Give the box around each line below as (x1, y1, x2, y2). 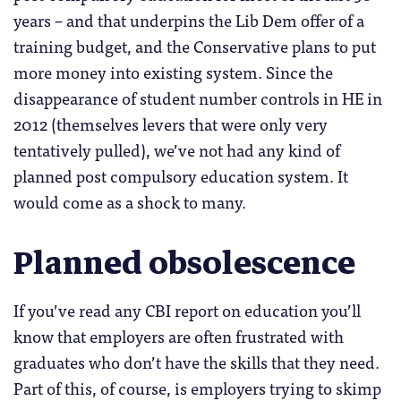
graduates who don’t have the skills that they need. (13, 347, 380, 375)
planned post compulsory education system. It (13, 162, 348, 190)
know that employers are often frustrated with (13, 321, 344, 349)
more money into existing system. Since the (13, 58, 333, 86)
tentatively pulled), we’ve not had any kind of (13, 136, 340, 164)
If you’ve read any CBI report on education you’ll (13, 295, 361, 323)
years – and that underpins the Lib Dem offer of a (13, 6, 364, 34)
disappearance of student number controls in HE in (13, 84, 382, 112)
